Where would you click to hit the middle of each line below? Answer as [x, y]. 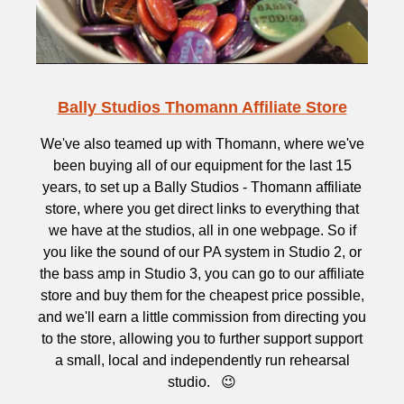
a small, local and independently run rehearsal [202, 360]
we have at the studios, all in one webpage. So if [202, 230]
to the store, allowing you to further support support [202, 339]
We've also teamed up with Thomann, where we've [202, 144]
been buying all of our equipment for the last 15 [202, 165]
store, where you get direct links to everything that [202, 209]
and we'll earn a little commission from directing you [202, 317]
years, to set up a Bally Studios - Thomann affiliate [202, 187]
